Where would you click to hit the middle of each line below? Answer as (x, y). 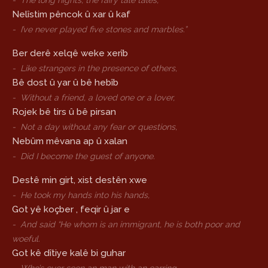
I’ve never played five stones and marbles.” (103, 30)
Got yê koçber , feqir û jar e (71, 210)
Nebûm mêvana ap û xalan (70, 141)
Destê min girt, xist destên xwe (80, 180)
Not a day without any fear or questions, (99, 127)
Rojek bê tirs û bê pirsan (64, 112)
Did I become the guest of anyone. (88, 156)
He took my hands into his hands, (85, 195)
